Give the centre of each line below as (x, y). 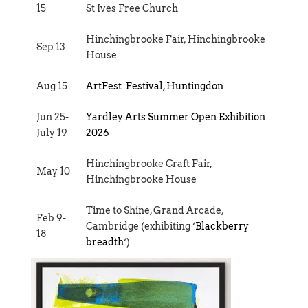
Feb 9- (51, 218)
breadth (105, 242)
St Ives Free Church (132, 8)
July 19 (52, 132)
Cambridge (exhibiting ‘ (141, 226)
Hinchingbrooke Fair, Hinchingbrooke (176, 39)
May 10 (53, 171)
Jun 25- (53, 117)
